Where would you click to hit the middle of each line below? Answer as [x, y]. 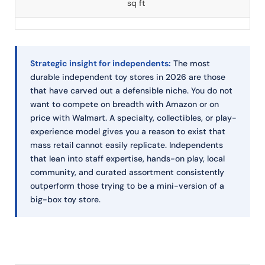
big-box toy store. [65, 200]
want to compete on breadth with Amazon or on [125, 104]
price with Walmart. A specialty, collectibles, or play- [133, 118]
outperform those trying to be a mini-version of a [127, 186]
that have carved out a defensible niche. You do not [131, 91]
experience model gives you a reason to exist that [128, 132]
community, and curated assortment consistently [127, 172]
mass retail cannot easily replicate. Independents [127, 145]
